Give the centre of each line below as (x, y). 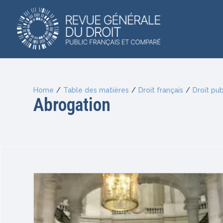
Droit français (161, 90)
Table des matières (96, 90)
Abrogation (72, 105)
